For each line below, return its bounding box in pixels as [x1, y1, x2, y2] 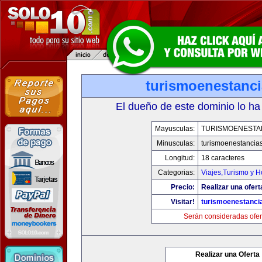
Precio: [170, 183, 195, 191]
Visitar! [170, 198, 195, 206]
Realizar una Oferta [195, 250, 260, 258]
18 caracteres [201, 154, 244, 162]
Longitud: [164, 154, 195, 162]
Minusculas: [156, 139, 195, 147]
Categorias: [157, 168, 195, 177]
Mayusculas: [154, 125, 195, 133]
